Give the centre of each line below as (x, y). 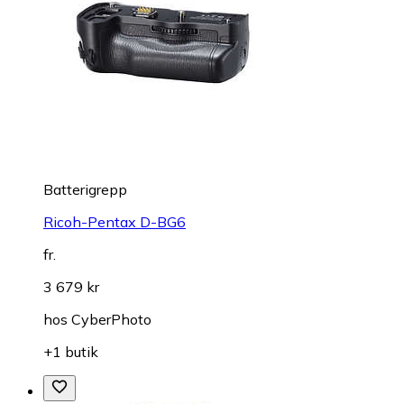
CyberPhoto (111, 320)
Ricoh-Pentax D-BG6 (115, 222)
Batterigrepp (85, 190)
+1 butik (71, 352)
